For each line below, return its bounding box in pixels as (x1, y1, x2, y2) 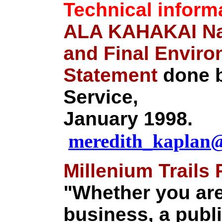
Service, (63, 86, 138, 108)
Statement (63, 64, 158, 86)
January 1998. (63, 108, 193, 129)
